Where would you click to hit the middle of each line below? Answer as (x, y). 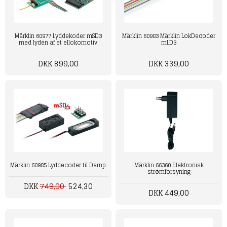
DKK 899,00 (58, 64)
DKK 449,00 (169, 193)
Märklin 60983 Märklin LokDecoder (169, 36)
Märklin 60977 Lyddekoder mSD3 (58, 36)
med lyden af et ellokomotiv (58, 43)
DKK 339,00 (169, 64)
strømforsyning (169, 172)
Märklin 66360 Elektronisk (169, 165)
